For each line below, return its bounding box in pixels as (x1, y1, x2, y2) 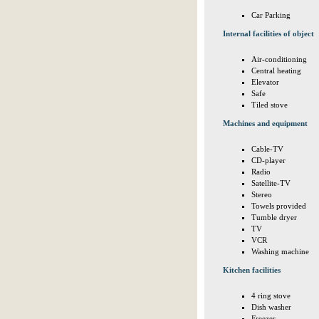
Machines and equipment (223, 119, 308, 127)
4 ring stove (251, 291, 291, 300)
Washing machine (251, 247, 309, 256)
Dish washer (251, 303, 291, 311)
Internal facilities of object (223, 29, 314, 38)
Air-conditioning (251, 55, 307, 63)
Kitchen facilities (223, 266, 281, 274)
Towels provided (251, 202, 306, 210)
